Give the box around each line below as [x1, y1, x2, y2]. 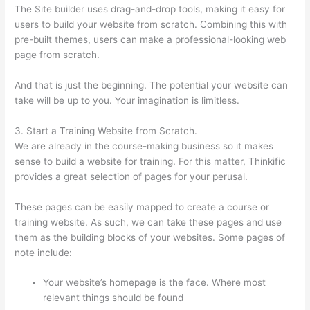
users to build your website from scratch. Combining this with [15, 18, 288, 30]
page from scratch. [15, 48, 100, 60]
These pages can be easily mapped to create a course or [15, 201, 270, 212]
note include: [15, 246, 73, 258]
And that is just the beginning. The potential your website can [15, 79, 289, 91]
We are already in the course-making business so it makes [15, 140, 274, 152]
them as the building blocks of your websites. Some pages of [15, 231, 286, 243]
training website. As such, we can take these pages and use [15, 216, 282, 228]
